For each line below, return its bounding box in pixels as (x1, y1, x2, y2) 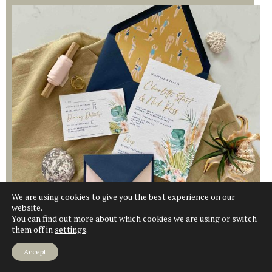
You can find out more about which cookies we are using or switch (12, 212, 257, 224)
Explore (108, 211, 154, 225)
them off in (12, 223, 55, 235)
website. (12, 202, 42, 213)
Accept (24, 247, 46, 256)
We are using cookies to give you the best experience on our (12, 191, 235, 202)
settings (55, 223, 86, 235)
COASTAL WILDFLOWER (53, 253, 219, 267)
